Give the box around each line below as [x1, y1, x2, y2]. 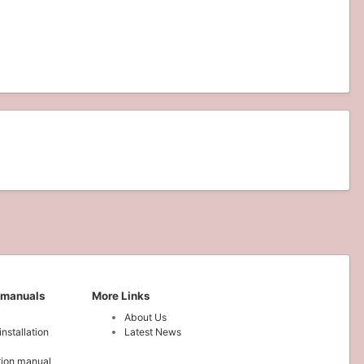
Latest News [124, 326, 181, 339]
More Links [92, 289, 150, 303]
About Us [124, 311, 167, 324]
